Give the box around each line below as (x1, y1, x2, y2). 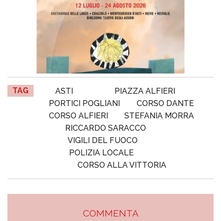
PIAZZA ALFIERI (114, 86, 176, 96)
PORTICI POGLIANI (49, 99, 120, 109)
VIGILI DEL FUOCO (68, 136, 138, 146)
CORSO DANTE (137, 99, 194, 109)
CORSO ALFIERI (48, 111, 108, 121)
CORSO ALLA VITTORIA (77, 160, 166, 170)
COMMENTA (82, 208, 139, 219)
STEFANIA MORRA (124, 111, 194, 121)
